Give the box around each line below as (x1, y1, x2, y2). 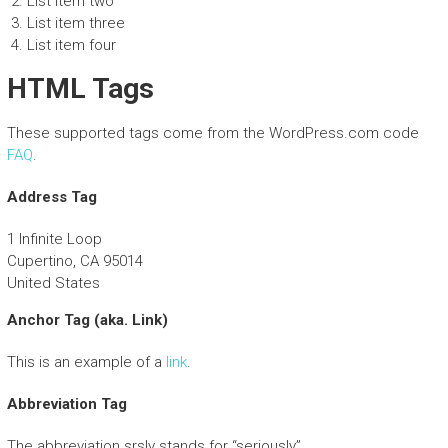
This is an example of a (6, 353, 166, 372)
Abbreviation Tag (6, 395, 127, 414)
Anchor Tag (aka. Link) (6, 311, 168, 330)
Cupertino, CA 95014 (6, 252, 143, 271)
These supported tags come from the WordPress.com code (6, 124, 419, 143)
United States (6, 274, 100, 293)
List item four (26, 36, 116, 55)
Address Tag (6, 188, 97, 207)
